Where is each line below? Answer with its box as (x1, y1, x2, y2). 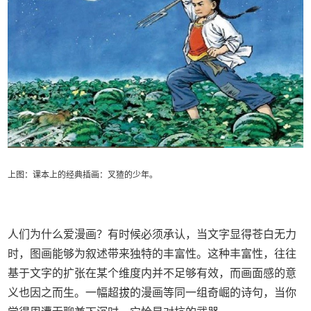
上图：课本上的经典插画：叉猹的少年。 (8, 170, 158, 180)
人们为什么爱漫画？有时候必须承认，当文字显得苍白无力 (8, 228, 297, 241)
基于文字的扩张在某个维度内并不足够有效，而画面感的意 (8, 267, 297, 280)
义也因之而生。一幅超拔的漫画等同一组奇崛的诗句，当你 (8, 287, 297, 299)
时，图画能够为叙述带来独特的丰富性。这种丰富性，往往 (8, 248, 297, 260)
